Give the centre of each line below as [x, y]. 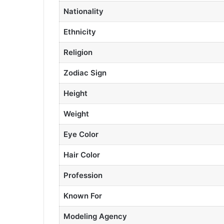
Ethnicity [79, 31]
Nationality [83, 11]
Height [75, 93]
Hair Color [81, 154]
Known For [82, 195]
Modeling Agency [95, 216]
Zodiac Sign [85, 72]
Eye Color [81, 134]
